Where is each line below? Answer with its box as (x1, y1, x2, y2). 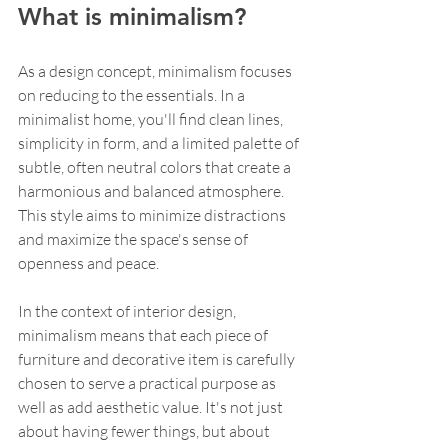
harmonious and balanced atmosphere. (18, 181, 287, 201)
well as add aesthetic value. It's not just (18, 397, 286, 417)
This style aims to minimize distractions (18, 205, 289, 225)
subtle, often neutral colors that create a (18, 157, 294, 177)
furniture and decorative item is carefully (18, 349, 298, 369)
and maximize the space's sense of (18, 229, 251, 249)
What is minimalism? (18, 2, 246, 31)
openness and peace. (18, 253, 159, 273)
